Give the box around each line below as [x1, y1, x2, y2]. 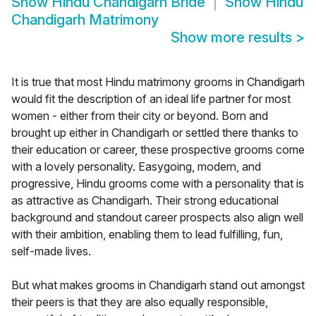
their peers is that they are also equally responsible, [11, 295, 268, 310]
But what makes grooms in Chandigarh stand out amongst [11, 278, 305, 293]
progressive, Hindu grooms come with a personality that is [11, 176, 304, 191]
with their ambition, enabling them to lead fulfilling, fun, [11, 227, 283, 242]
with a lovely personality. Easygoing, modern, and [11, 159, 261, 174]
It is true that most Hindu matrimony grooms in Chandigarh [11, 75, 305, 90]
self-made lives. [11, 244, 91, 259]
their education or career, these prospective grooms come [11, 142, 305, 157]
